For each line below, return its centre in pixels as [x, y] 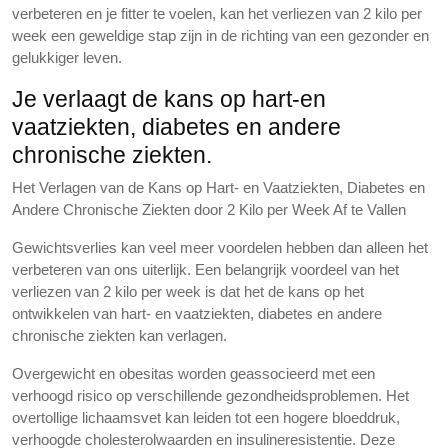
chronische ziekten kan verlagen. [119, 335]
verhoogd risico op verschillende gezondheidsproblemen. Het [210, 395]
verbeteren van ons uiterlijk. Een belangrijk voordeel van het [205, 269]
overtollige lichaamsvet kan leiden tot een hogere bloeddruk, [206, 417]
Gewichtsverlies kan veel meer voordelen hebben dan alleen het [220, 247]
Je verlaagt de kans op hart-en [169, 99]
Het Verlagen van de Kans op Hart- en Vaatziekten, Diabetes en [218, 187]
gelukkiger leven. [67, 57]
